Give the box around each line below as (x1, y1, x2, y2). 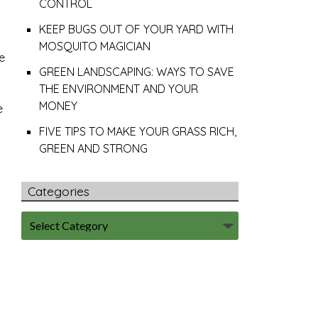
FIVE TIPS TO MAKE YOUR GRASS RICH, (39, 124, 237, 139)
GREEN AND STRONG (39, 141, 148, 156)
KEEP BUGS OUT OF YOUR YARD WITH (39, 22, 234, 37)
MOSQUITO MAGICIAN (39, 39, 151, 54)
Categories (28, 183, 90, 199)
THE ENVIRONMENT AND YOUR (39, 82, 199, 97)
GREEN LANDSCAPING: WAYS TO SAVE (39, 65, 235, 79)
